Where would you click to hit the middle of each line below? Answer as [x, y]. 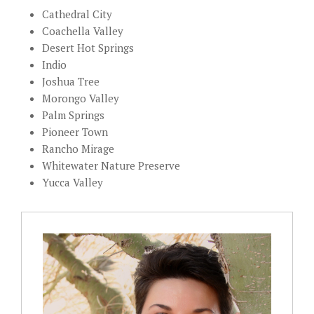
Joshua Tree [71, 82]
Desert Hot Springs [88, 48]
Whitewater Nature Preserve [111, 166]
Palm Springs [73, 115]
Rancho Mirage [78, 149]
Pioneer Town [75, 132]
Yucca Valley [73, 183]
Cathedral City [77, 14]
